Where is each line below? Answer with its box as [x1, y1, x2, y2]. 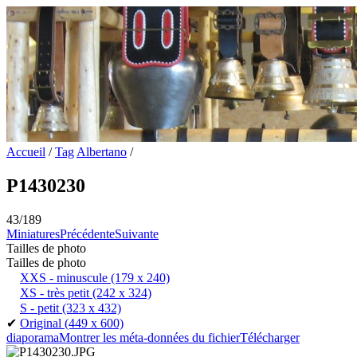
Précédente [60, 226, 115, 241]
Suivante [115, 226, 159, 241]
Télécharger [240, 330, 300, 344]
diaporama [6, 330, 59, 344]
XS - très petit [20, 285, 89, 300]
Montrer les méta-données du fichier [59, 330, 240, 344]
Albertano [76, 145, 127, 159]
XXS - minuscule [20, 270, 108, 284]
